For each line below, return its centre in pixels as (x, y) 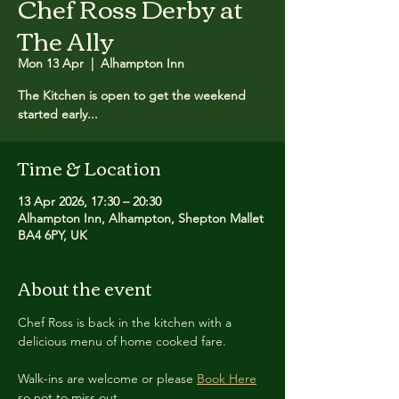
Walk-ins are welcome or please (107, 379)
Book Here (227, 379)
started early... (58, 114)
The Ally (66, 39)
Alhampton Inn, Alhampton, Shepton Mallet (141, 218)
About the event (85, 287)
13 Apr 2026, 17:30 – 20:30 (90, 201)
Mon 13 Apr (51, 63)
